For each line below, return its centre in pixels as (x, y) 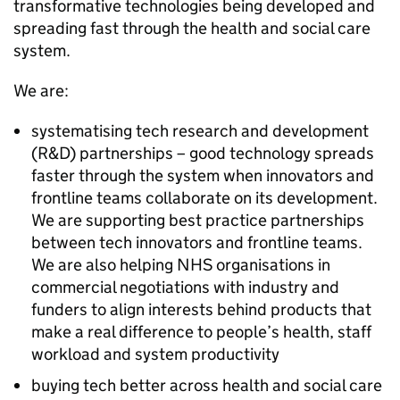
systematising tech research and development (200, 131)
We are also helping (104, 265)
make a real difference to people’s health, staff (201, 332)
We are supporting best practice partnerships (198, 220)
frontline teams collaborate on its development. (204, 198)
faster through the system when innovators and (203, 175)
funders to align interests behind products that (201, 309)
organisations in (271, 265)
